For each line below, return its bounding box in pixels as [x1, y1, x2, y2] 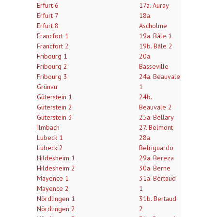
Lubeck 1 [37, 133, 63, 142]
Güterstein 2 [37, 103, 72, 111]
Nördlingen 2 [37, 204, 75, 213]
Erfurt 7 [37, 11, 59, 20]
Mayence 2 [37, 184, 69, 193]
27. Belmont [139, 123, 173, 132]
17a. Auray [139, 1, 169, 10]
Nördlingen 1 [37, 194, 75, 203]
